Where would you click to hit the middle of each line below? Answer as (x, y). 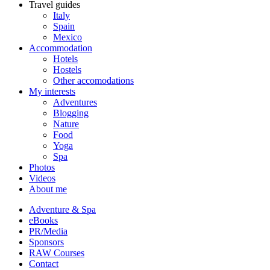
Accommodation (61, 48)
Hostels (67, 69)
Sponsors (46, 242)
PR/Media (48, 231)
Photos (42, 167)
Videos (42, 178)
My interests (52, 91)
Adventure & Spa (62, 209)
